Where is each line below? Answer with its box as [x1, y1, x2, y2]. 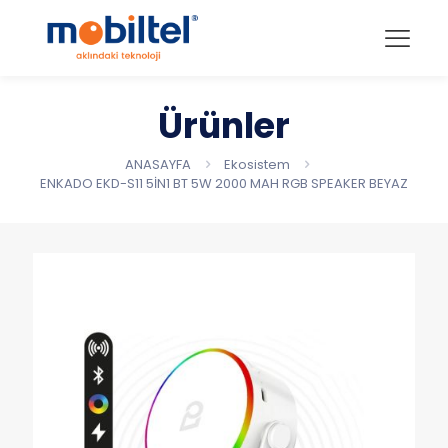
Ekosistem [224, 155, 290, 175]
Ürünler [158, 101, 290, 151]
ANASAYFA [125, 155, 191, 175]
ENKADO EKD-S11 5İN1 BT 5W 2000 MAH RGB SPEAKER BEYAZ [40, 174, 408, 194]
